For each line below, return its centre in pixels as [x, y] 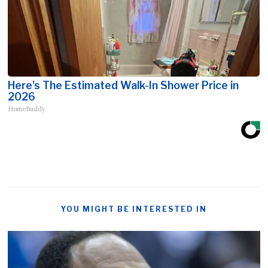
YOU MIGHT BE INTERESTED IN [134, 209]
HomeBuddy [27, 109]
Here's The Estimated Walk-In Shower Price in [124, 86]
